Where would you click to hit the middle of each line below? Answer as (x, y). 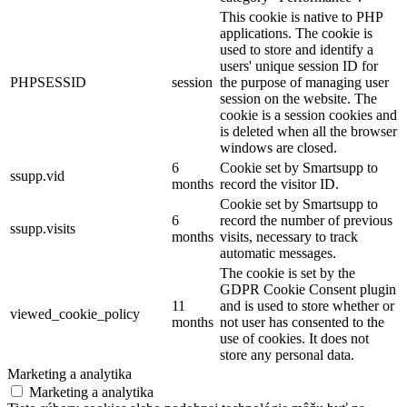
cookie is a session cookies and (308, 114)
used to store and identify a (297, 49)
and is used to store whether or (307, 305)
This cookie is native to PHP (301, 16)
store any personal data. (287, 354)
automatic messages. (278, 253)
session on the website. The (298, 98)
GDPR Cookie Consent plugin (308, 289)
